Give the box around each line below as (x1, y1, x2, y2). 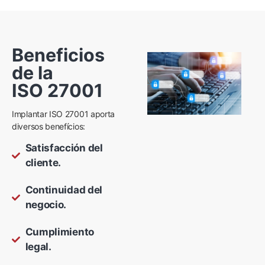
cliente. (25, 157, 62, 169)
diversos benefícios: (12, 121, 85, 132)
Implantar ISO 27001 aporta (12, 109, 115, 119)
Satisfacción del (25, 142, 103, 154)
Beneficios (12, 44, 105, 66)
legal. (25, 241, 51, 253)
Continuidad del (25, 184, 102, 196)
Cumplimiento (25, 226, 94, 238)
